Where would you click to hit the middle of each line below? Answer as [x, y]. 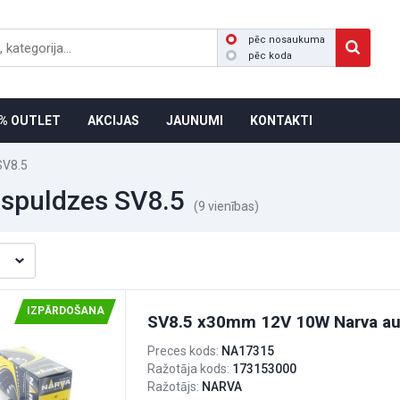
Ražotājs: [175, 387]
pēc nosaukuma [287, 40]
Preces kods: [184, 351]
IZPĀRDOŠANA [65, 311]
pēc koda [270, 56]
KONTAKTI [281, 121]
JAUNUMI [195, 121]
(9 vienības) [226, 206]
